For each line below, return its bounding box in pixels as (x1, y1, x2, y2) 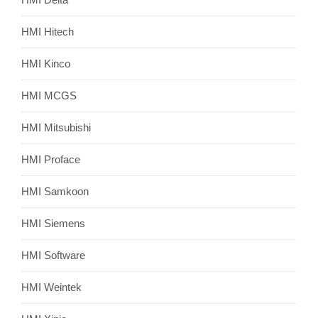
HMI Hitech (21, 26, 74, 38)
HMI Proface (21, 153, 80, 166)
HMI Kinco (21, 57, 70, 70)
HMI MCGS (21, 89, 77, 102)
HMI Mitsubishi (21, 121, 91, 134)
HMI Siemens (21, 217, 85, 230)
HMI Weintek (21, 281, 82, 294)
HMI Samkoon (21, 185, 89, 198)
